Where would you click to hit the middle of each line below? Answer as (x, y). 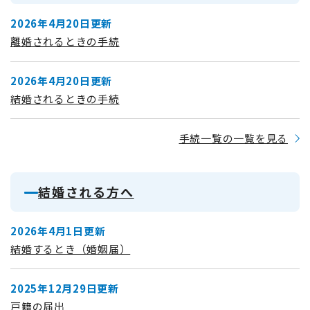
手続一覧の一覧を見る (233, 138)
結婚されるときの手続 (65, 98)
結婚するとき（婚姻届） (71, 248)
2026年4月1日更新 (58, 230)
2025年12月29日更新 (65, 288)
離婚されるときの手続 (65, 41)
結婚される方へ (86, 191)
